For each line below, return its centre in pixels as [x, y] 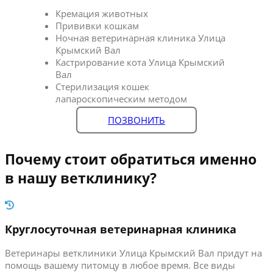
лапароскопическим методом [122, 98]
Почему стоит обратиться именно [131, 159]
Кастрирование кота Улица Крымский [140, 62]
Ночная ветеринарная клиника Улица [141, 37]
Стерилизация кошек [103, 86]
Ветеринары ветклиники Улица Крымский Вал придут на [133, 253]
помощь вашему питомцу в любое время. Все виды [120, 265]
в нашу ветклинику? [81, 178]
